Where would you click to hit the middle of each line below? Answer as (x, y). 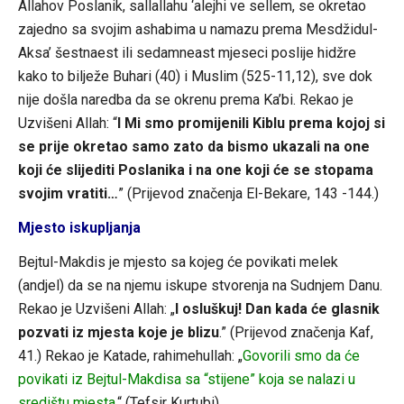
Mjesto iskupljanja (79, 227)
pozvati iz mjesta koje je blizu (118, 332)
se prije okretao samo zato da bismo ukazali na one (193, 146)
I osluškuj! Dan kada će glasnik (277, 308)
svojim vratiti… (68, 193)
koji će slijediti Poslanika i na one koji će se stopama (195, 170)
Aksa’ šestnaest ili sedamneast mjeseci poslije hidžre (187, 52)
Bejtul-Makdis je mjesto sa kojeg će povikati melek (178, 262)
